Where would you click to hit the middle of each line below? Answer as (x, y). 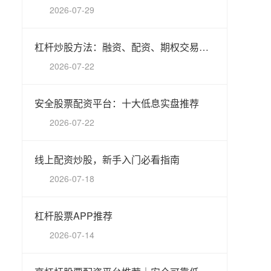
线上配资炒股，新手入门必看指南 (107, 159)
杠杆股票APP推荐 (73, 216)
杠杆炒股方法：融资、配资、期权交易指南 (204, 47)
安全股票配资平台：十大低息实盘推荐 (117, 103)
